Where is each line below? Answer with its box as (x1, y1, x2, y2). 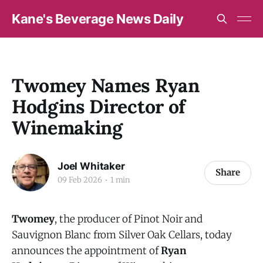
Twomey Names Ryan (12, 73, 200, 97)
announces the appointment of (12, 244, 161, 257)
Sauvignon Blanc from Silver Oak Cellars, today (12, 228, 232, 241)
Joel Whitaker (58, 160, 125, 172)
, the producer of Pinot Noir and (55, 213, 203, 225)
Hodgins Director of (12, 95, 186, 119)
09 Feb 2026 (58, 174, 102, 185)
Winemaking (12, 116, 123, 140)
